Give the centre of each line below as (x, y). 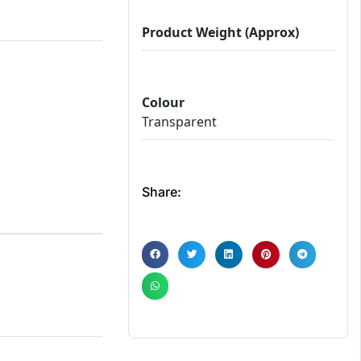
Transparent (179, 122)
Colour (163, 103)
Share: (161, 192)
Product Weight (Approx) (220, 33)
